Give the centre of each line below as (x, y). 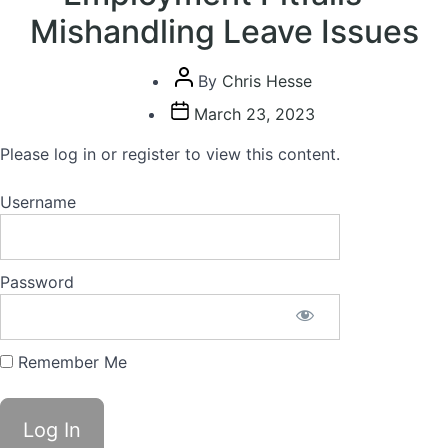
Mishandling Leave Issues (224, 31)
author (198, 102)
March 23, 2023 (254, 114)
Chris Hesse (266, 81)
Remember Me (70, 362)
